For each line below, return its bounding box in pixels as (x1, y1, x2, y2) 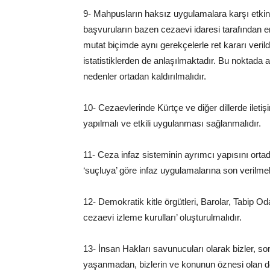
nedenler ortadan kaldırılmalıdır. (83, 71, 206, 81)
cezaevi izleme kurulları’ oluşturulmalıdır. (83, 212, 242, 222)
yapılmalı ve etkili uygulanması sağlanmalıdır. (83, 118, 261, 128)
